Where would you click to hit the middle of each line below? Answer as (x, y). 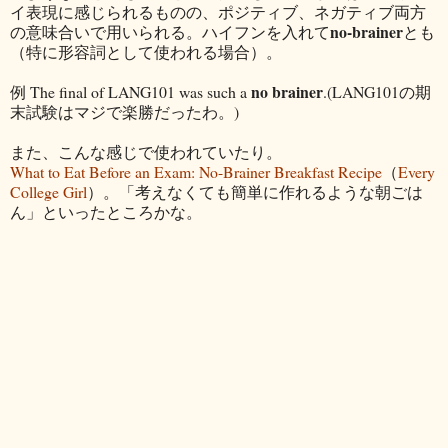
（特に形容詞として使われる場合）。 (146, 51)
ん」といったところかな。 (106, 211)
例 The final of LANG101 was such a (130, 91)
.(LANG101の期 (377, 91)
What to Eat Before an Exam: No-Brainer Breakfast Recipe (196, 171)
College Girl (48, 191)
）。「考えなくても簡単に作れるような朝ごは (255, 191)
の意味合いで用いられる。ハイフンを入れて (170, 31)
